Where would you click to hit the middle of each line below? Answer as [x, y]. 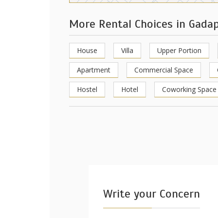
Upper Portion [179, 50]
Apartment [94, 70]
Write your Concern [152, 194]
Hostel [87, 89]
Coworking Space [189, 89]
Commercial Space [164, 70]
